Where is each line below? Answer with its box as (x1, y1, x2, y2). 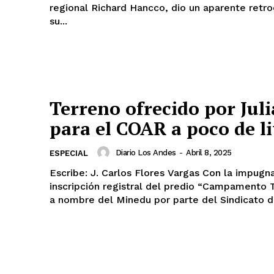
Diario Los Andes (115, 147, 176, 157)
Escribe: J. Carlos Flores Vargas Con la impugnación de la (50, 167, 202, 179)
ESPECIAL (50, 149, 88, 158)
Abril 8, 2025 (186, 147, 232, 157)
